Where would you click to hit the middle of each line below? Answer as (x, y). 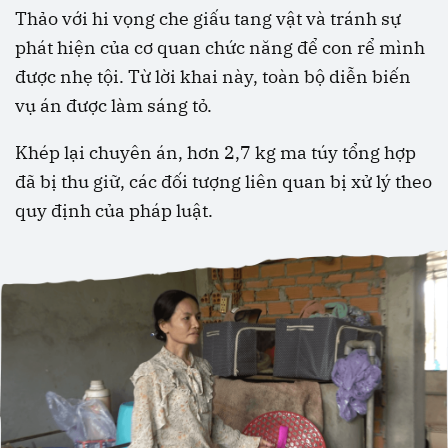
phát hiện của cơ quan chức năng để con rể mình (220, 48)
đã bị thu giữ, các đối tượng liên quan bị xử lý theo (223, 182)
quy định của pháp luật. (114, 211)
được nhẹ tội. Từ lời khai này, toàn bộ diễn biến (213, 77)
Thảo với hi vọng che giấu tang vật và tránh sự (208, 19)
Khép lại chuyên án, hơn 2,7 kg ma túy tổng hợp (215, 153)
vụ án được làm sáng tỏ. (113, 106)
